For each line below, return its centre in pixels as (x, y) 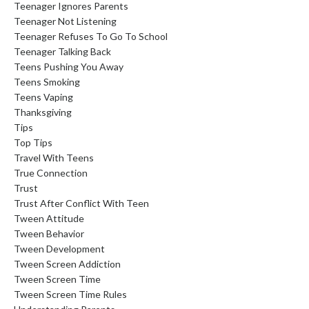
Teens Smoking (47, 81)
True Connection (51, 172)
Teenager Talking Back (62, 51)
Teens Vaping (43, 97)
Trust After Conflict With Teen (81, 203)
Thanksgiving (43, 112)
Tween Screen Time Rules (70, 294)
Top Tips (33, 142)
